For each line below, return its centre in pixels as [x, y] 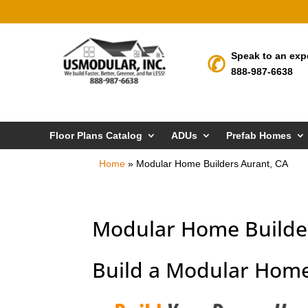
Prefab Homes [259, 136]
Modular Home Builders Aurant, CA [212, 164]
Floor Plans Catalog [96, 136]
